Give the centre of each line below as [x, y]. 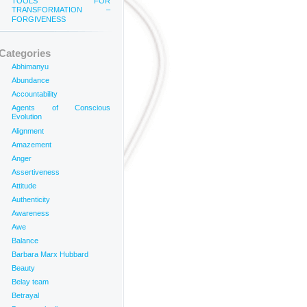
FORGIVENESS [39, 20]
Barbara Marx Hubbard [50, 254]
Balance [25, 241]
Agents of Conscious [61, 108]
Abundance [30, 80]
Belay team [30, 282]
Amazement [32, 145]
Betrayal [25, 295]
